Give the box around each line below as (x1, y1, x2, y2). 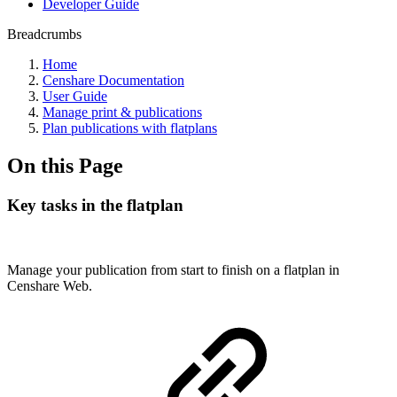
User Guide (43, 89, 107, 104)
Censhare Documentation (43, 73, 184, 88)
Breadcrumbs (7, 27, 82, 42)
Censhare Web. (7, 277, 92, 293)
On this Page (7, 153, 123, 177)
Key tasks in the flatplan (7, 195, 183, 214)
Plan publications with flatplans (43, 121, 217, 136)
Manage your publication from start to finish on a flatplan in (7, 261, 339, 277)
